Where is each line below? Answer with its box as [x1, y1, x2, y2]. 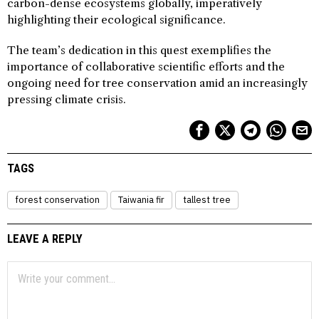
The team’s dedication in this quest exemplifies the [7, 43, 271, 57]
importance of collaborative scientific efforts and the [7, 59, 285, 73]
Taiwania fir [118, 193, 164, 206]
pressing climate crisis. [7, 92, 126, 106]
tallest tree [183, 193, 231, 206]
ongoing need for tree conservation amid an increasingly [7, 75, 307, 90]
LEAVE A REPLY [7, 231, 83, 246]
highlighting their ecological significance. [7, 12, 226, 26]
